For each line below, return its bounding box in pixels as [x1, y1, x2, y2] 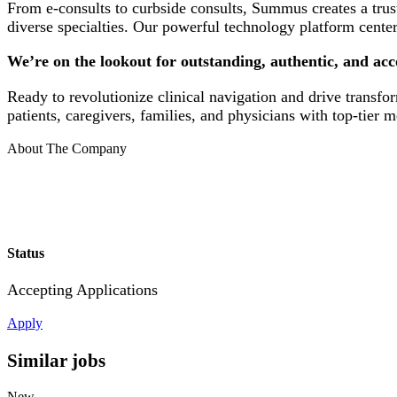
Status [7, 245, 44, 261]
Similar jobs [7, 349, 105, 370]
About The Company [7, 141, 127, 157]
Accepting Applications [7, 280, 158, 299]
